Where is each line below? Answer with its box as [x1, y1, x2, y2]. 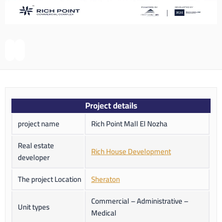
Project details [85, 98, 137, 114]
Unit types [18, 200, 50, 215]
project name [18, 116, 59, 131]
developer [18, 150, 50, 165]
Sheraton [91, 172, 120, 187]
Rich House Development [91, 144, 171, 159]
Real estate [18, 138, 54, 153]
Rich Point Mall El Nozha [91, 116, 167, 131]
